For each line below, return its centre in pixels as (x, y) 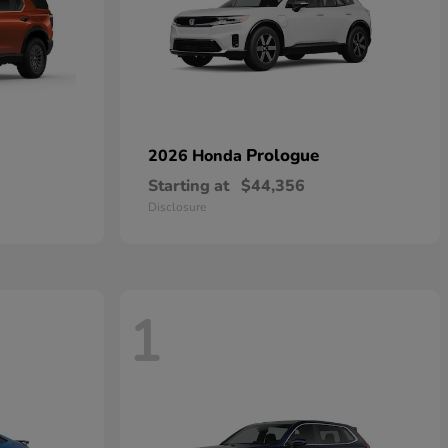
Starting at (188, 186)
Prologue (282, 155)
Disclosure (177, 207)
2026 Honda (197, 156)
